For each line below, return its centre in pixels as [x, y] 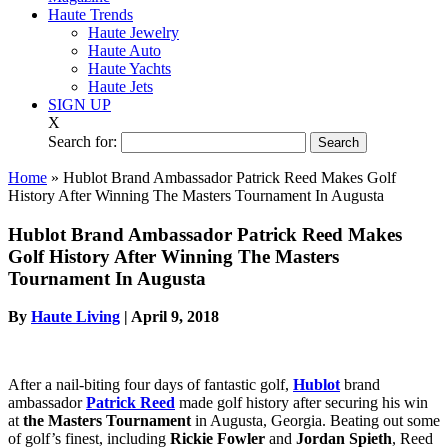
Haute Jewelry [133, 32]
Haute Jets [120, 86]
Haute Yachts [129, 68]
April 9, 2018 [175, 317]
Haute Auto [124, 50]
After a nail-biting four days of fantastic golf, [150, 385]
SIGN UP [79, 104]
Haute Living [75, 317]
